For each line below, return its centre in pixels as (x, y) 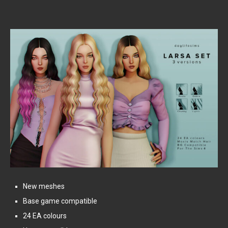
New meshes (44, 187)
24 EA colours (45, 216)
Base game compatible (60, 201)
